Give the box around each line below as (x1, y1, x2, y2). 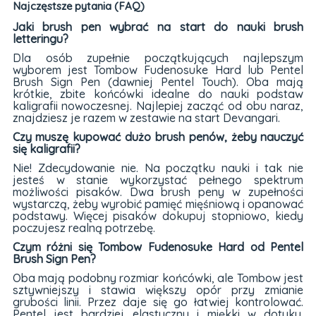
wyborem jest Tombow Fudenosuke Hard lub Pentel (12, 62, 304, 77)
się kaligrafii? (12, 141, 80, 156)
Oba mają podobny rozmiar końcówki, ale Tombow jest (12, 270, 304, 285)
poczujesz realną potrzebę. (12, 220, 155, 235)
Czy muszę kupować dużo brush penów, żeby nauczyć (12, 129, 304, 144)
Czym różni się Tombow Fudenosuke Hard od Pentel (12, 239, 304, 254)
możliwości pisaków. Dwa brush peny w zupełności (12, 184, 304, 199)
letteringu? (12, 31, 68, 46)
